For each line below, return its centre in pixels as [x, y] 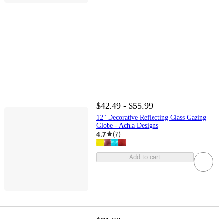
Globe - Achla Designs [127, 125]
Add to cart [145, 157]
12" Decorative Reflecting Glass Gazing [151, 117]
